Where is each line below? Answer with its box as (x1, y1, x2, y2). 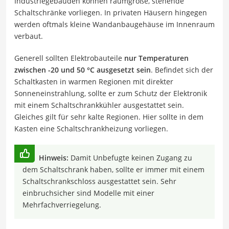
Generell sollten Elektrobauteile (14, 53, 124, 63)
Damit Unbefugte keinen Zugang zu (68, 152, 192, 163)
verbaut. (14, 31, 43, 41)
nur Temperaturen (124, 53, 189, 63)
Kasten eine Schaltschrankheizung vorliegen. (14, 123, 168, 133)
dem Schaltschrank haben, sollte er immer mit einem (22, 164, 204, 174)
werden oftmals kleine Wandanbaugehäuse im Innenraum (14, 19, 215, 29)
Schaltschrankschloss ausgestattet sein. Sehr (22, 176, 176, 186)
